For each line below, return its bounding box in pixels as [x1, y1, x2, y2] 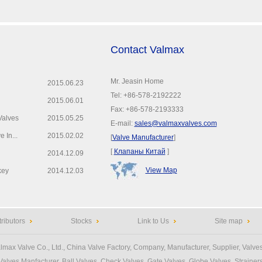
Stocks [70, 217, 92, 225]
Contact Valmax [110, 44, 184, 56]
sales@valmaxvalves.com [134, 119, 217, 127]
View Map [145, 166, 177, 174]
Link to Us [137, 217, 169, 225]
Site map [214, 217, 243, 225]
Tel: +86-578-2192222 [110, 91, 181, 99]
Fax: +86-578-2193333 [110, 105, 184, 113]
